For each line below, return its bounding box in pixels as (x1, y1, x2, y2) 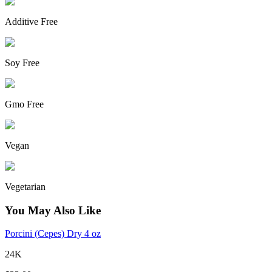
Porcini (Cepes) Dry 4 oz (5, 228, 101, 239)
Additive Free (5, 16, 58, 27)
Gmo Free (5, 98, 44, 109)
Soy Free (5, 57, 39, 68)
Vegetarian (5, 181, 46, 192)
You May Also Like (5, 203, 101, 217)
